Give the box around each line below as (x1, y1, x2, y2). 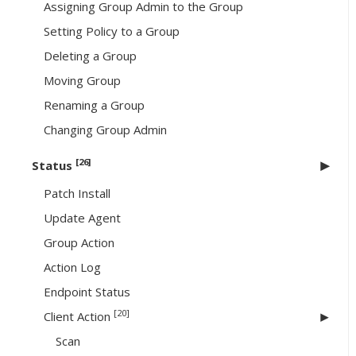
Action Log (44, 259, 101, 276)
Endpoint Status (44, 284, 130, 300)
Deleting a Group (44, 48, 137, 64)
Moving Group (44, 72, 121, 89)
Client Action (44, 308, 114, 325)
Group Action (44, 234, 114, 251)
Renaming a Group (44, 97, 145, 114)
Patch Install (44, 185, 110, 202)
